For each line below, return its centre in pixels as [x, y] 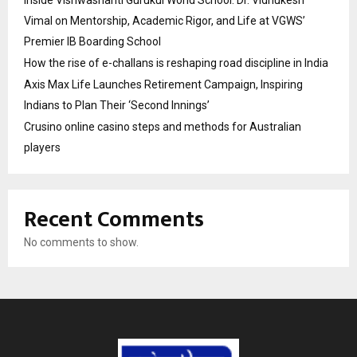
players [42, 147]
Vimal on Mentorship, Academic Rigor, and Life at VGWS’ [165, 20]
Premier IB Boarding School [92, 41]
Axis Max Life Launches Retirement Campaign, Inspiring [163, 84]
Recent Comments [114, 219]
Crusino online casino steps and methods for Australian [163, 126]
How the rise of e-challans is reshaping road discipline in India [176, 63]
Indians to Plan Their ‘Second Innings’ [117, 105]
